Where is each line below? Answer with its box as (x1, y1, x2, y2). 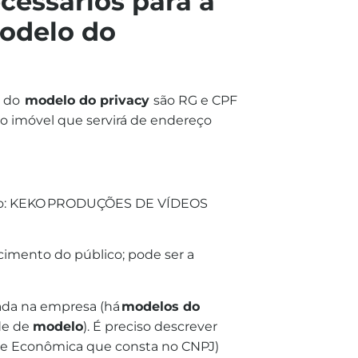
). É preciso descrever (83, 318, 217, 334)
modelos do (121, 298, 200, 314)
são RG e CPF (153, 93, 237, 109)
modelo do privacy (25, 93, 149, 109)
